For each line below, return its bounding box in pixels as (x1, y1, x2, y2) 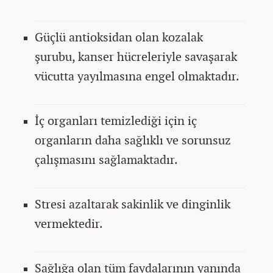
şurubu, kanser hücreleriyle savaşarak (35, 48, 237, 65)
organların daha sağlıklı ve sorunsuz (35, 131, 231, 148)
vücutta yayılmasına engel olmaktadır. (35, 67, 242, 84)
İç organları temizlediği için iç (35, 112, 197, 129)
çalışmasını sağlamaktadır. (35, 151, 180, 168)
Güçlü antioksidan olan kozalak (35, 28, 203, 45)
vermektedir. (35, 214, 105, 232)
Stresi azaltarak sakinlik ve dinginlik (35, 195, 230, 212)
